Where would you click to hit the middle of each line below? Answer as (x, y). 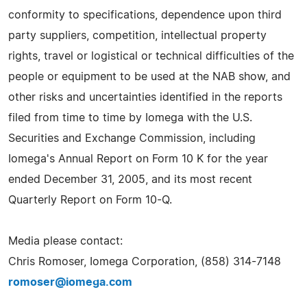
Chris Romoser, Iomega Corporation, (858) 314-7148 (145, 261)
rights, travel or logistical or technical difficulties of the (151, 56)
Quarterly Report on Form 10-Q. (90, 200)
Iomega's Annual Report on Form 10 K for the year (138, 159)
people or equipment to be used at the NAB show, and (149, 76)
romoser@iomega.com (70, 282)
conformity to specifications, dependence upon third (145, 15)
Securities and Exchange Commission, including (132, 138)
